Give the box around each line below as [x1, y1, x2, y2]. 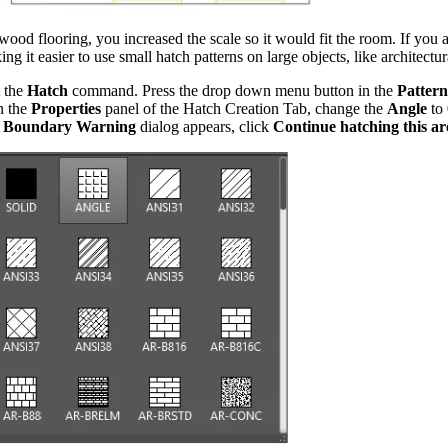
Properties [31, 100, 101, 118]
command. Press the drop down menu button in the [68, 82, 397, 100]
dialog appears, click [136, 118, 273, 136]
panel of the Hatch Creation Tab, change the [101, 100, 387, 118]
